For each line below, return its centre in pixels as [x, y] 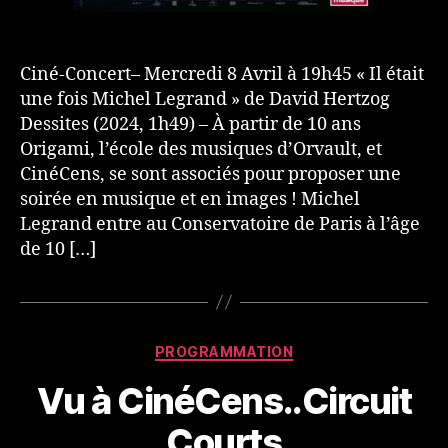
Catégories [267, 347]
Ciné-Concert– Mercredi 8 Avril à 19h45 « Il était [222, 74]
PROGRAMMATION [224, 351]
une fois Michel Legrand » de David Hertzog [205, 99]
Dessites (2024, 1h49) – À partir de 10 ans [190, 124]
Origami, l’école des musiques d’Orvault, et [201, 149]
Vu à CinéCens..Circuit [224, 401]
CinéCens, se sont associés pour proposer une [210, 174]
